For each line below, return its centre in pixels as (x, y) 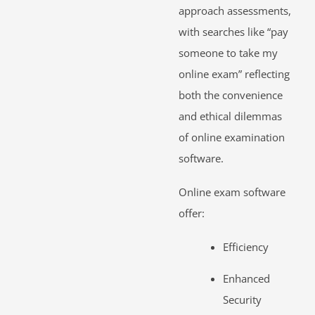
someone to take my (228, 52)
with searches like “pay (233, 31)
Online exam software (232, 192)
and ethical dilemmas (230, 116)
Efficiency (245, 246)
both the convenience (231, 95)
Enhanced (246, 278)
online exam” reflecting (234, 73)
